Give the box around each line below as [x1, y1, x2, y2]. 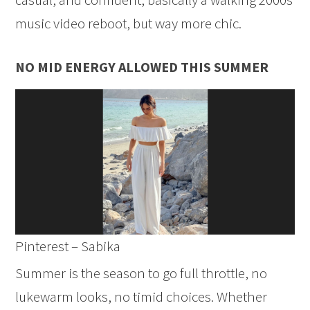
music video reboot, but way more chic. [15, 14, 242, 33]
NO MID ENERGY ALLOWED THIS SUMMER [15, 58, 269, 76]
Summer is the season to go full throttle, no [15, 263, 268, 282]
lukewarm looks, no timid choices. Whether [15, 286, 268, 306]
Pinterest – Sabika [15, 236, 121, 255]
